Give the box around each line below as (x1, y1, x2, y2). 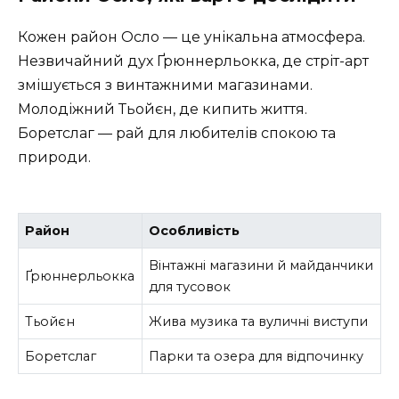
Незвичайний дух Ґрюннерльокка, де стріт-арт (18, 53, 369, 70)
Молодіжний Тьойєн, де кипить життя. (18, 101, 307, 118)
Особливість (149, 222, 240, 239)
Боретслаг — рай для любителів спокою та (18, 125, 336, 142)
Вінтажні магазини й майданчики (149, 256, 374, 273)
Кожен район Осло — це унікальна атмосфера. (18, 28, 365, 46)
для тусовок (149, 278, 232, 295)
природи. (18, 149, 91, 167)
